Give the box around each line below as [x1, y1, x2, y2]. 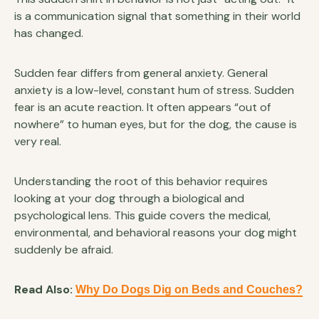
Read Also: [14, 281, 75, 297]
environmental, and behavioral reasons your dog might [14, 224, 297, 240]
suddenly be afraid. [14, 241, 113, 257]
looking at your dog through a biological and [14, 190, 244, 206]
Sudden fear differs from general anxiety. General [14, 65, 268, 80]
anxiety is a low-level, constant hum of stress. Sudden [14, 82, 294, 98]
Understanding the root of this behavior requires [14, 173, 268, 189]
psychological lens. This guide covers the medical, [14, 207, 271, 223]
